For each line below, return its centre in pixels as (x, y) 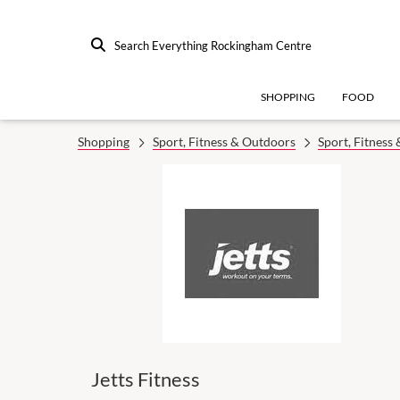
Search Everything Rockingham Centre (213, 46)
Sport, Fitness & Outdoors (224, 142)
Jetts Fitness (146, 379)
